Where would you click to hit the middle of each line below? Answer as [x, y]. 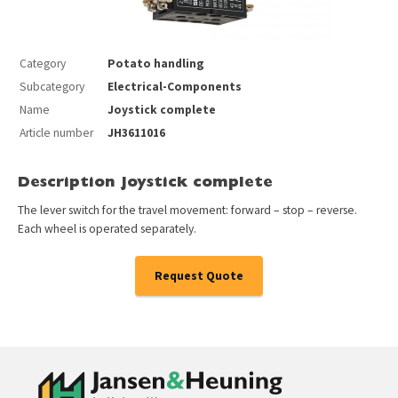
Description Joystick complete [145, 183]
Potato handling [156, 64]
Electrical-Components [175, 87]
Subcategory [52, 87]
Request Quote [199, 275]
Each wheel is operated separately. [107, 228]
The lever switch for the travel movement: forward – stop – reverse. [187, 210]
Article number [56, 133]
